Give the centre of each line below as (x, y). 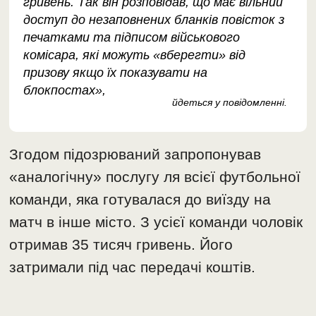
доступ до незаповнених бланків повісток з (154, 20)
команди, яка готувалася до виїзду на (140, 200)
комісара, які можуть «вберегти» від (135, 55)
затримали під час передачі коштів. (133, 267)
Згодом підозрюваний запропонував (135, 154)
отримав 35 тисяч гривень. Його (121, 245)
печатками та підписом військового (132, 38)
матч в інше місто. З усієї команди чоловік (156, 222)
